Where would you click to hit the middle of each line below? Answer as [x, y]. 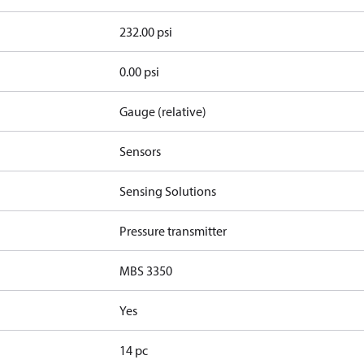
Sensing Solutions [168, 191]
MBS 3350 [146, 271]
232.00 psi [146, 32]
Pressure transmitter [173, 231]
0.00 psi [140, 71]
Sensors [141, 151]
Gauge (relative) [163, 111]
